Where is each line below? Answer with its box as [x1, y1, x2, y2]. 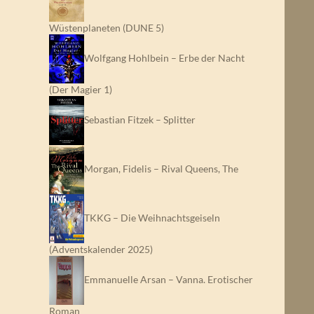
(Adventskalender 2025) [49, 243, 153, 255]
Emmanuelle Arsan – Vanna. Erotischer [84, 273, 253, 285]
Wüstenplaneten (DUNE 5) [49, 22, 164, 34]
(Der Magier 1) [49, 83, 112, 95]
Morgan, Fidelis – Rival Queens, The [84, 162, 238, 175]
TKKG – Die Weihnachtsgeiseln [84, 211, 220, 224]
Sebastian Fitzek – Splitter [84, 113, 196, 125]
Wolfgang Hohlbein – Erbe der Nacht [84, 51, 245, 64]
